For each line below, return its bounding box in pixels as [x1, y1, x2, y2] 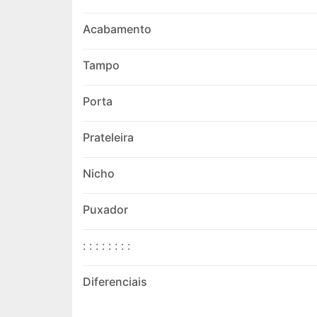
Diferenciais [83, 275, 147, 289]
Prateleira [83, 130, 134, 145]
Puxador [83, 202, 128, 217]
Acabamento [83, 22, 151, 37]
